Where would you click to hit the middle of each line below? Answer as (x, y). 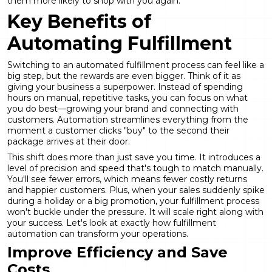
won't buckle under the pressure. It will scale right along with (135, 212)
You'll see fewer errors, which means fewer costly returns (127, 179)
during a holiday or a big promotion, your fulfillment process (133, 201)
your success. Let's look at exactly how (90, 223)
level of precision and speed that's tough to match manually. (135, 168)
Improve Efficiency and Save (117, 252)
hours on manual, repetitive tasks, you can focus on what (127, 97)
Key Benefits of (79, 21)
